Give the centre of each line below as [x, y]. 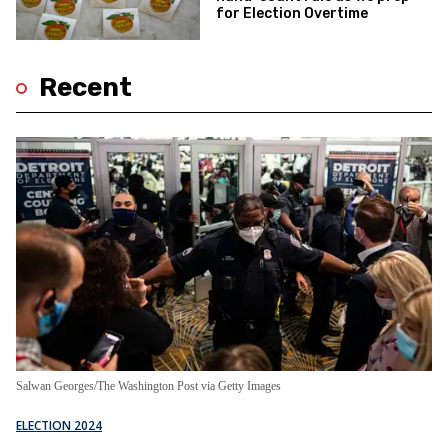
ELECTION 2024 [59, 426]
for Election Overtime [292, 13]
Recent [85, 88]
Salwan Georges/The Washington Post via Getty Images [148, 386]
